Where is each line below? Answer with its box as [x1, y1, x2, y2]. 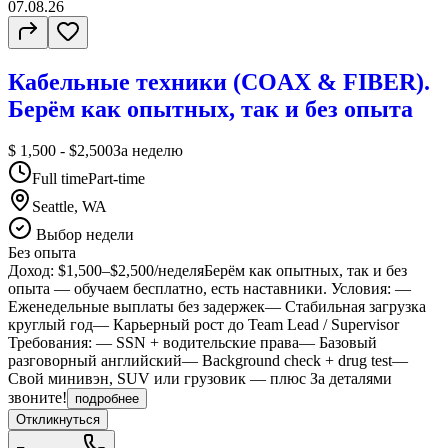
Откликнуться [16, 412, 100, 428]
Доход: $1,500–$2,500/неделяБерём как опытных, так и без [8, 262, 407, 280]
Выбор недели [32, 226, 134, 244]
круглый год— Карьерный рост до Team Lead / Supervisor [8, 316, 399, 334]
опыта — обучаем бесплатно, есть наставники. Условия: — [8, 280, 411, 298]
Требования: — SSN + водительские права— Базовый [8, 334, 377, 352]
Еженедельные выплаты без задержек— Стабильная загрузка [8, 298, 426, 316]
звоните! [8, 389, 67, 407]
